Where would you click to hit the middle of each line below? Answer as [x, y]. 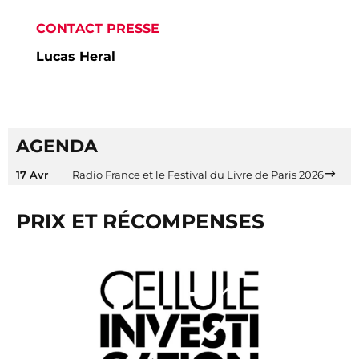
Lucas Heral [76, 57]
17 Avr [32, 175]
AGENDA [57, 147]
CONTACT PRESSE [98, 29]
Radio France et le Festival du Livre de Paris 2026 [198, 175]
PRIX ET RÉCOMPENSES [140, 222]
